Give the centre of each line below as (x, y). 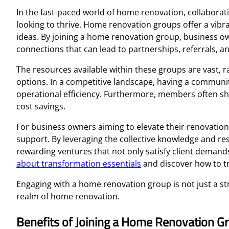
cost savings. (41, 106)
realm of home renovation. (68, 196)
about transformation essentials (79, 163)
